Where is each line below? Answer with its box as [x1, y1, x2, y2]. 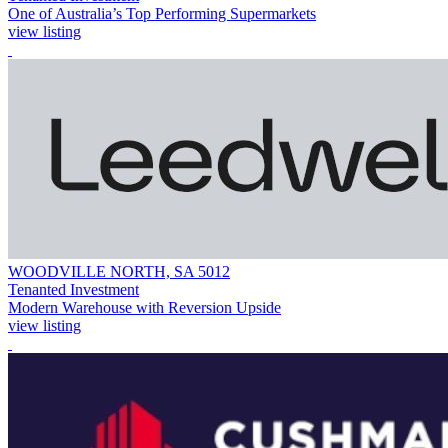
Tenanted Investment [8, 280, 139, 298]
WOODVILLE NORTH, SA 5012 [8, 262, 230, 280]
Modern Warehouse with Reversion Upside [8, 298, 281, 316]
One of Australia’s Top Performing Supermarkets [8, 4, 316, 22]
